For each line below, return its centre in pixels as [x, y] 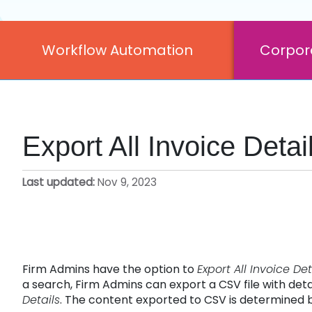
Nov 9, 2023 [127, 182]
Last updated [57, 182]
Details [41, 299]
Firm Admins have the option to [110, 269]
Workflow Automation [117, 50]
